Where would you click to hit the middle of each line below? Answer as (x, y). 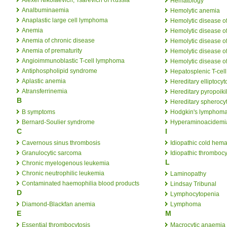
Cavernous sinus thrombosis (61, 143)
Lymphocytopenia (195, 194)
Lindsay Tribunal (193, 184)
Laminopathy (188, 174)
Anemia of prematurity (52, 50)
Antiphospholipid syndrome (60, 71)
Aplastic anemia (44, 81)
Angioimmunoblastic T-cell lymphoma (73, 61)
